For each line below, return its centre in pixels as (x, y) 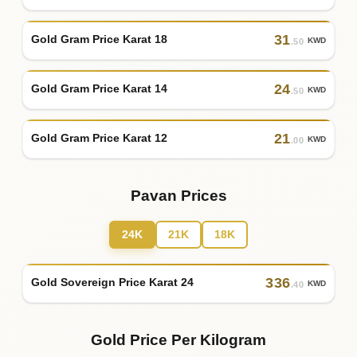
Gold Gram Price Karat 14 (99, 89)
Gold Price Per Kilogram (178, 339)
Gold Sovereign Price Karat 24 (112, 282)
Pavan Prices (178, 195)
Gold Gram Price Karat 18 (99, 39)
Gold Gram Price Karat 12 (99, 138)
